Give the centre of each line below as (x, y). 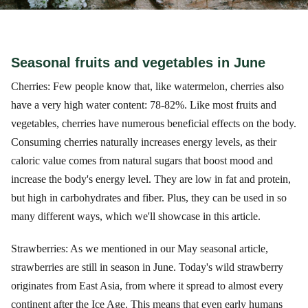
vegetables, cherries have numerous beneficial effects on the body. (154, 123)
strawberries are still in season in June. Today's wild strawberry (147, 267)
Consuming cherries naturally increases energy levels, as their (144, 142)
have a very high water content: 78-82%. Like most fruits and (144, 105)
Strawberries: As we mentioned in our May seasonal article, (140, 249)
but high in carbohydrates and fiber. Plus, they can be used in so (149, 198)
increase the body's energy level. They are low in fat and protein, (151, 179)
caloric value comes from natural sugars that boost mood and (142, 161)
